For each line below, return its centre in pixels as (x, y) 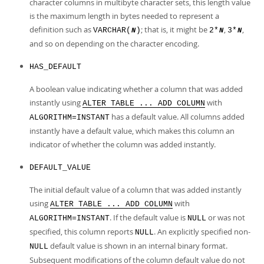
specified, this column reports (82, 232)
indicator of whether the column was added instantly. (123, 144)
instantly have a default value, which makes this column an (132, 131)
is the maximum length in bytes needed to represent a (124, 16)
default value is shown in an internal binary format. (138, 246)
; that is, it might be (175, 29)
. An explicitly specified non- (202, 232)
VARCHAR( (112, 30)
